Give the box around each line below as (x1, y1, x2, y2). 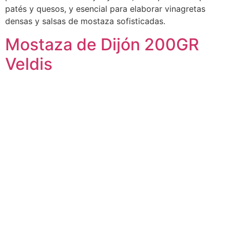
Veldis (5, 53, 52, 74)
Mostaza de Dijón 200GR (5, 34, 199, 54)
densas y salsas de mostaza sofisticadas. (5, 16, 165, 27)
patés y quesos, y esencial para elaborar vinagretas (5, 4, 205, 14)
